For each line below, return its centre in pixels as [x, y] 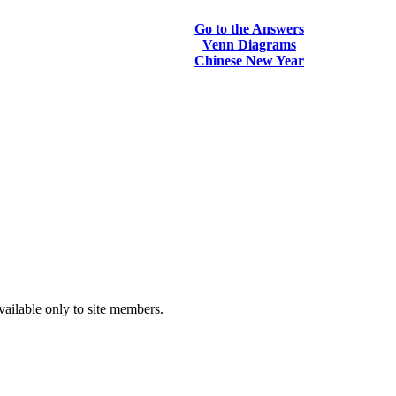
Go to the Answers [249, 29]
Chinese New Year [249, 61]
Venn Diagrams [249, 45]
